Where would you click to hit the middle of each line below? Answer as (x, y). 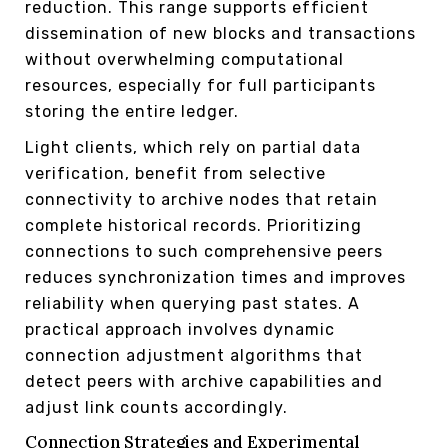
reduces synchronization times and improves (215, 277)
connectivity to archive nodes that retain (201, 199)
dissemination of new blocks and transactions (220, 33)
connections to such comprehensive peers (204, 251)
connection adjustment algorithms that (194, 355)
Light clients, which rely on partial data (193, 147)
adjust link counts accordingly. (156, 407)
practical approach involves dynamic (180, 329)
